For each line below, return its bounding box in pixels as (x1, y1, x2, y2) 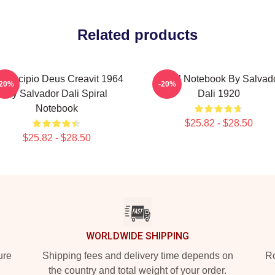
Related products (77, 26, 198, 43)
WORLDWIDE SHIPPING (86, 230, 189, 242)
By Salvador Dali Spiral (6, 88, 107, 99)
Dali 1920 (197, 88, 240, 99)
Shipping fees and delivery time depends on (42, 250, 233, 261)
